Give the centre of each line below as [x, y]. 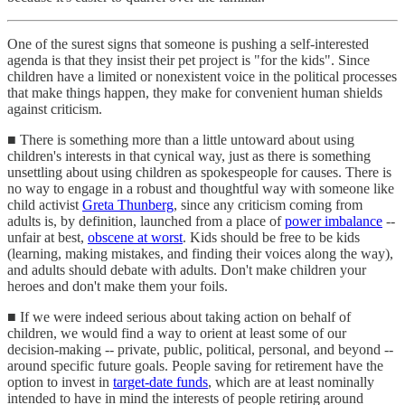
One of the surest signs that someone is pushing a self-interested [188, 43]
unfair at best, [47, 237]
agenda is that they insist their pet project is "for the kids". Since [188, 60]
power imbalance [334, 221]
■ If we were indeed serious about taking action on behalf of [179, 316]
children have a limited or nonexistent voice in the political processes [202, 76]
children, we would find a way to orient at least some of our [177, 333]
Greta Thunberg [128, 204]
